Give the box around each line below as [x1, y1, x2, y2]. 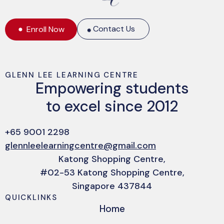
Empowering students [35, 78, 189, 98]
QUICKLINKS [5, 192, 57, 203]
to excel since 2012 [46, 96, 178, 116]
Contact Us [93, 23, 135, 34]
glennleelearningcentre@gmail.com [5, 139, 156, 152]
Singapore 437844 [72, 180, 152, 192]
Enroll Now [26, 24, 64, 35]
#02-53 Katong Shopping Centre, [39, 166, 184, 179]
